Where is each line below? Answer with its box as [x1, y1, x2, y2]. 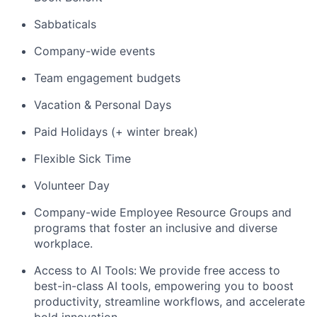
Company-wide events [34, 44, 155, 59]
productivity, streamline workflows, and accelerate [34, 294, 305, 309]
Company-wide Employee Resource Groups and [34, 205, 292, 220]
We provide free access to [139, 263, 280, 278]
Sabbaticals [34, 17, 96, 32]
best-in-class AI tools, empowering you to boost [34, 279, 294, 294]
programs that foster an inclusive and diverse [34, 221, 277, 236]
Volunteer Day [34, 178, 110, 193]
